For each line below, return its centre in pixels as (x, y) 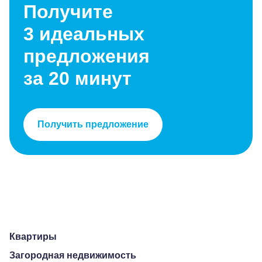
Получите (68, 12)
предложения (87, 56)
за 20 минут (77, 78)
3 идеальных (84, 34)
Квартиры (33, 237)
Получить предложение (93, 124)
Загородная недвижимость (73, 255)
